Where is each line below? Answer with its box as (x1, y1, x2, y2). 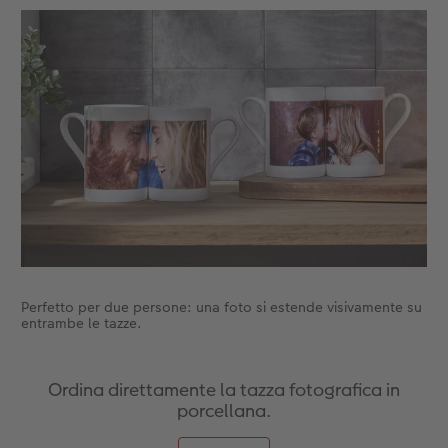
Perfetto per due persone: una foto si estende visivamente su (20, 296, 422, 317)
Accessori (128, 28, 199, 52)
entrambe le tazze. (20, 312, 142, 333)
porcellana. (177, 397, 271, 423)
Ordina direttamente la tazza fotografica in (48, 376, 400, 402)
